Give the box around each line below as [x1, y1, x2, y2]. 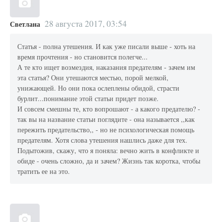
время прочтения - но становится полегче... [17, 52, 148, 61]
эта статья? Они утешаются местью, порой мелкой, [17, 73, 169, 82]
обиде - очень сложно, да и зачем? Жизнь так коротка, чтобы [17, 156, 201, 166]
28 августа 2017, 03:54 [44, 18, 127, 30]
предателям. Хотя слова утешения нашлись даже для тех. [17, 135, 188, 145]
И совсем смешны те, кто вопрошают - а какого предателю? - [17, 104, 201, 113]
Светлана [10, 19, 40, 30]
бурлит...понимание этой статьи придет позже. [17, 94, 159, 103]
